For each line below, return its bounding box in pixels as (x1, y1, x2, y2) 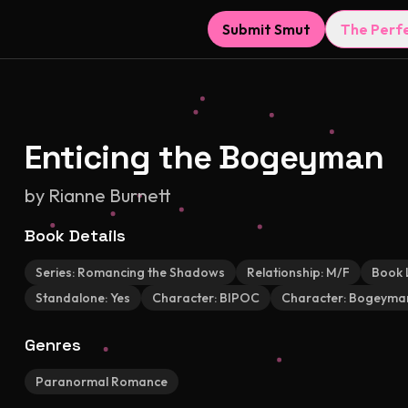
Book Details (24, 225, 126, 246)
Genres (24, 334, 81, 355)
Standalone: (35, 290, 110, 306)
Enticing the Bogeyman (24, 137, 383, 178)
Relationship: (246, 264, 326, 280)
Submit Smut (222, 20, 311, 38)
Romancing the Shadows (76, 264, 225, 280)
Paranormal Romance (35, 373, 168, 390)
